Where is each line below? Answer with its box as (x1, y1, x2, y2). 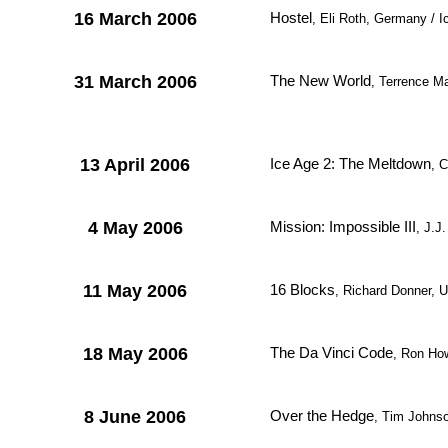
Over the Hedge (270, 407, 374, 424)
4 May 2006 (87, 218, 183, 238)
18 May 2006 (82, 344, 188, 364)
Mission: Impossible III (270, 218, 416, 235)
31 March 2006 (73, 72, 197, 92)
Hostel (270, 9, 312, 26)
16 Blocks (270, 281, 335, 298)
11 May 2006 (83, 281, 187, 301)
